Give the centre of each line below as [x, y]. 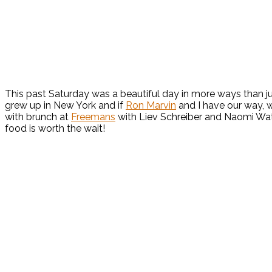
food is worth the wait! [55, 129]
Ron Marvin [151, 106]
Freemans [93, 117]
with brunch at [38, 117]
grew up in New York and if [65, 106]
